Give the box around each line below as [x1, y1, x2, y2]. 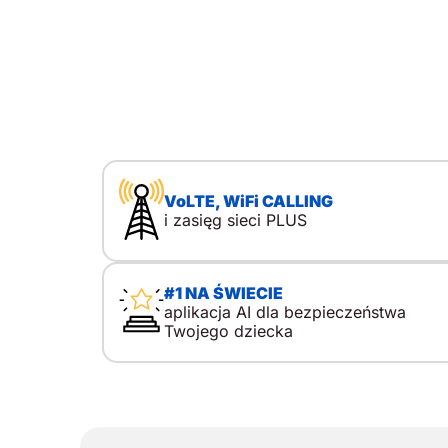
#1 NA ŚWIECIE [163, 282, 283, 303]
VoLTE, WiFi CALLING [163, 190, 333, 211]
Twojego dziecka [163, 320, 293, 341]
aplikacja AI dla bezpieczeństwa [163, 301, 406, 322]
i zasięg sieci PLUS [163, 209, 307, 230]
